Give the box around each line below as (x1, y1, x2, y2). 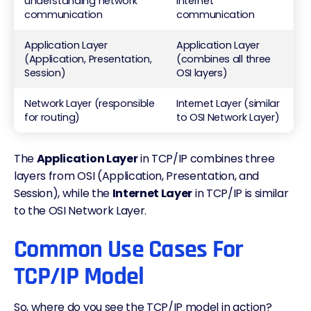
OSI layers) (176, 66, 228, 80)
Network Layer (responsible (24, 96, 155, 110)
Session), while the (14, 185, 112, 201)
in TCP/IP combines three (137, 151, 275, 167)
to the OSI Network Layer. (14, 203, 149, 219)
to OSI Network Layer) (176, 110, 280, 124)
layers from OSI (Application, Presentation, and (14, 168, 259, 184)
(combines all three (176, 52, 271, 66)
